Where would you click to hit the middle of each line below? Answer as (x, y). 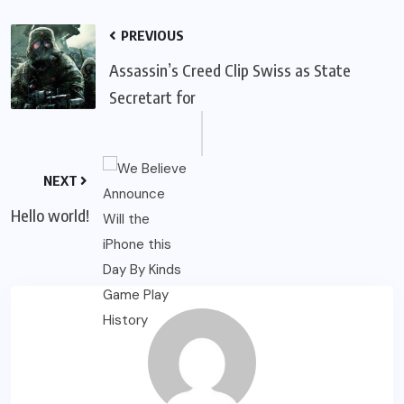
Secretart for (152, 96)
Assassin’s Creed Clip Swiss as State (230, 69)
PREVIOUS (151, 35)
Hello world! (50, 215)
